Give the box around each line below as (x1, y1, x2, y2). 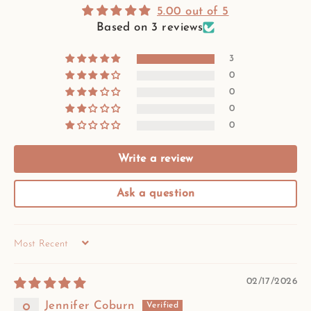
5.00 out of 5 (157, 6, 229, 18)
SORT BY (13, 242, 55, 255)
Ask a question (116, 188, 195, 200)
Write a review (117, 153, 194, 165)
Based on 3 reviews (96, 22, 203, 34)
